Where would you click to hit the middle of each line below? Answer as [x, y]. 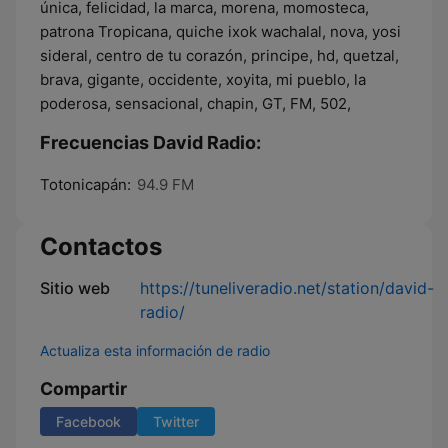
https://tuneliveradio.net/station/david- [287, 288]
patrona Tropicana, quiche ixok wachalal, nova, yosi [220, 31]
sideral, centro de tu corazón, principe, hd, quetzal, [219, 55]
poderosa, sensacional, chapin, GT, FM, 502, [195, 103]
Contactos [101, 246]
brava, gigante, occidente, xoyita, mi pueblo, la [203, 79]
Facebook [88, 421]
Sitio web [75, 288]
